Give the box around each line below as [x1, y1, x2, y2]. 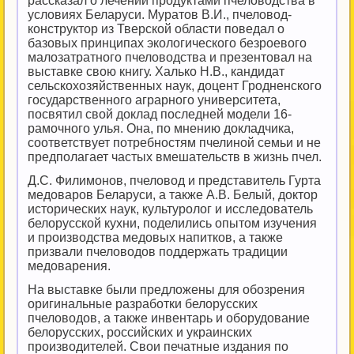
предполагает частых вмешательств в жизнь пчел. [28, 150, 322, 164]
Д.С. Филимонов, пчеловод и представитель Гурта [28, 174, 321, 187]
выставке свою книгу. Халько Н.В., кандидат [28, 65, 284, 78]
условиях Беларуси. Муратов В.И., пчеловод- [28, 8, 292, 21]
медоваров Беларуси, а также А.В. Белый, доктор [28, 188, 318, 201]
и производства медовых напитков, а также [28, 231, 283, 244]
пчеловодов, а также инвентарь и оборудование [28, 311, 310, 325]
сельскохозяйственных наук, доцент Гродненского [28, 79, 322, 92]
